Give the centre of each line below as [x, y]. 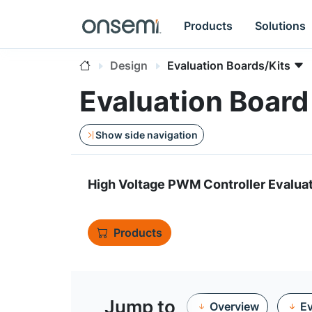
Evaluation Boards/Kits [229, 65]
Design [129, 65]
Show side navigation [147, 135]
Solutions [281, 25]
